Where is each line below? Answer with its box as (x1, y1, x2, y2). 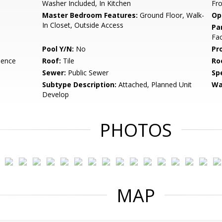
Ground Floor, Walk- (138, 10, 205, 20)
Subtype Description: (42, 80, 117, 89)
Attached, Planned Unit (116, 80, 192, 89)
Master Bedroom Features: (42, 10, 138, 20)
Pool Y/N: (42, 44, 74, 54)
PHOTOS (100, 118, 172, 142)
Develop (42, 90, 69, 99)
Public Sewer (66, 68, 109, 77)
